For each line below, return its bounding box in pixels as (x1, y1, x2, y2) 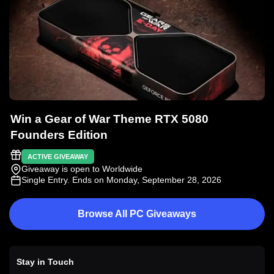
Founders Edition (10, 128, 108, 142)
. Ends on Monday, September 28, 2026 (67, 175, 221, 185)
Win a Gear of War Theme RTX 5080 (10, 113, 209, 126)
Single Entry (21, 175, 67, 185)
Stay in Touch (17, 257, 74, 267)
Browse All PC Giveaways (78, 209, 196, 220)
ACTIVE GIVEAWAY (28, 153, 88, 161)
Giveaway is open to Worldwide (21, 164, 143, 174)
